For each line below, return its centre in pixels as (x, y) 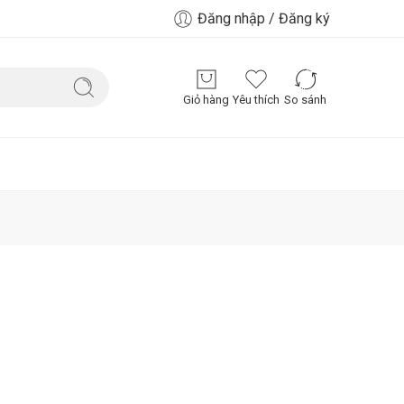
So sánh (305, 100)
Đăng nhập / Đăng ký (264, 18)
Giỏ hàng (206, 100)
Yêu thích (256, 100)
